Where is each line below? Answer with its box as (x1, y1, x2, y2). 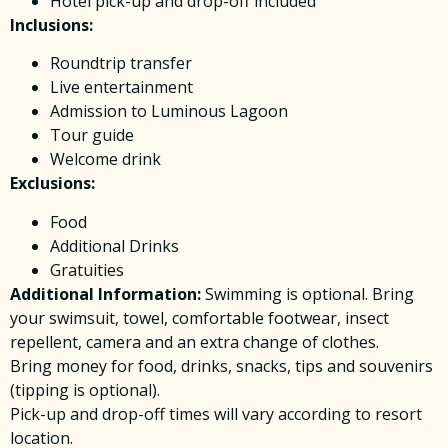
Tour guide (50, 124, 134, 147)
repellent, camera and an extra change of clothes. (10, 330, 379, 353)
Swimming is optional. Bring (205, 282, 414, 305)
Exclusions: (10, 172, 95, 195)
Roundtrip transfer (50, 52, 192, 75)
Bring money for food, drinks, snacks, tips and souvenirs (10, 354, 433, 377)
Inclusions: (10, 13, 93, 36)
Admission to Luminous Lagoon (50, 100, 288, 123)
